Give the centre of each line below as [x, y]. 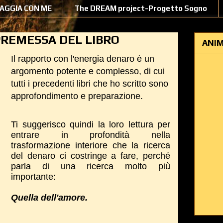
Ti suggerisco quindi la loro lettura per [91, 124]
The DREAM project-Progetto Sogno [141, 8]
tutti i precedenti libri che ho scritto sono [90, 84]
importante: [33, 177]
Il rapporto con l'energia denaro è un [83, 59]
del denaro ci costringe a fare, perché [91, 156]
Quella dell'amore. [49, 198]
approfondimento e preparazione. [77, 96]
